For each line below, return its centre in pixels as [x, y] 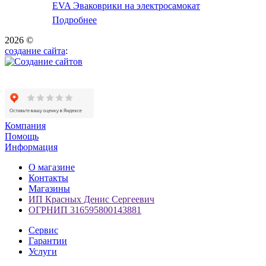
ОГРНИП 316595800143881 [85, 210]
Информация [31, 147]
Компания [25, 125]
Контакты [48, 178]
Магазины [49, 188]
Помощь [22, 136]
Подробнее [75, 20]
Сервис [43, 230]
